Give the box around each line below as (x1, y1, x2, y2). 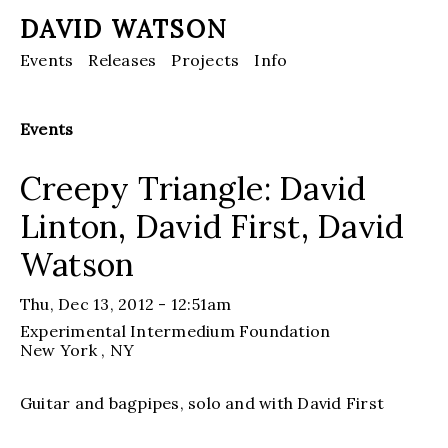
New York (20, 339, 102, 360)
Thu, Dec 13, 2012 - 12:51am (20, 293, 232, 314)
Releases (88, 49, 157, 70)
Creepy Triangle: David (20, 167, 367, 209)
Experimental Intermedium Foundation (20, 320, 331, 341)
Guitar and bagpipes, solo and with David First (20, 392, 385, 413)
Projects (171, 49, 240, 70)
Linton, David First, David (20, 205, 405, 247)
